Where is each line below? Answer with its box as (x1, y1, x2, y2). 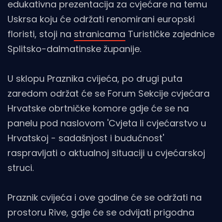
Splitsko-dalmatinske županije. (7, 43, 141, 55)
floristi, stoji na (7, 28, 74, 41)
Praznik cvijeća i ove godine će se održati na (7, 191, 202, 204)
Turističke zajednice (125, 28, 215, 41)
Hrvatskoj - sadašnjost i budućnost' (7, 132, 164, 145)
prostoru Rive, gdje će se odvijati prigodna (7, 206, 194, 219)
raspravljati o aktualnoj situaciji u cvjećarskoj (7, 147, 205, 160)
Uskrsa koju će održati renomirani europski (7, 13, 195, 26)
